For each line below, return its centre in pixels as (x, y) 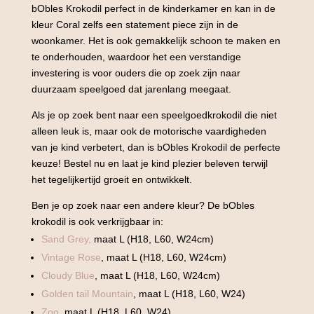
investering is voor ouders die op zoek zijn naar (136, 73)
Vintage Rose (71, 257)
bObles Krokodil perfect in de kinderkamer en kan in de (153, 8)
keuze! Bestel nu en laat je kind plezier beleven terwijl (149, 163)
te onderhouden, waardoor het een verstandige (136, 57)
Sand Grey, (66, 239)
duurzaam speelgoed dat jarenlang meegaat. (131, 89)
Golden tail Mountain (87, 294)
